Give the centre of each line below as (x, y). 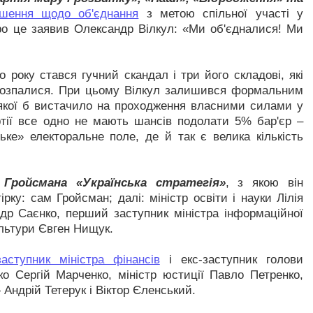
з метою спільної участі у (221, 14)
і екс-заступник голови (232, 260)
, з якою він (264, 183)
